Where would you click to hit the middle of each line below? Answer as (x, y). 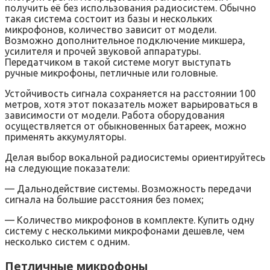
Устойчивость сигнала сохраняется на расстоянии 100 (130, 94)
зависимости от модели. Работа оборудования (115, 115)
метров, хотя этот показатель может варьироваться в (131, 105)
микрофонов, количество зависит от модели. (111, 30)
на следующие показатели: (67, 168)
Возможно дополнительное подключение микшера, (125, 41)
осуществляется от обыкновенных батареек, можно (126, 126)
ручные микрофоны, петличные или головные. (111, 73)
